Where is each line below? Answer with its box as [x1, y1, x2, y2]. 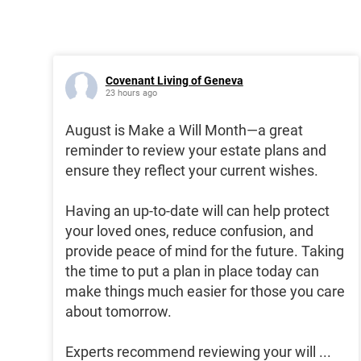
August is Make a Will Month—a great [64, 122, 303, 139]
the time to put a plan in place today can [64, 263, 319, 280]
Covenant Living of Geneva [105, 74, 243, 88]
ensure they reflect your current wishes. [64, 162, 318, 180]
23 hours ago [105, 88, 157, 99]
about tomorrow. [64, 303, 172, 321]
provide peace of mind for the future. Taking [64, 243, 344, 260]
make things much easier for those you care [64, 283, 345, 301]
